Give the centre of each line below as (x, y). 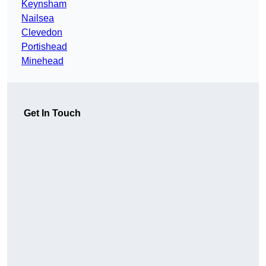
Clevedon (42, 33)
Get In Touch (52, 113)
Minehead (42, 61)
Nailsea (38, 18)
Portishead (44, 47)
